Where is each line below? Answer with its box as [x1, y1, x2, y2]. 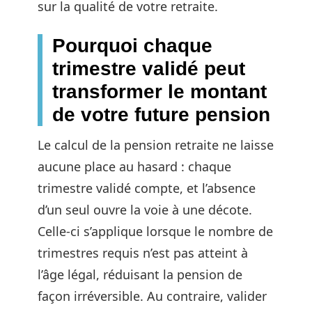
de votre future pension [52, 103, 270, 125]
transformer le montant [52, 80, 267, 102]
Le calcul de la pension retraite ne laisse [38, 136, 274, 153]
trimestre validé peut [52, 57, 245, 79]
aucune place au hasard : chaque [38, 157, 231, 175]
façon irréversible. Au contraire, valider [38, 287, 267, 304]
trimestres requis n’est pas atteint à [38, 244, 248, 261]
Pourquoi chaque [52, 34, 212, 56]
